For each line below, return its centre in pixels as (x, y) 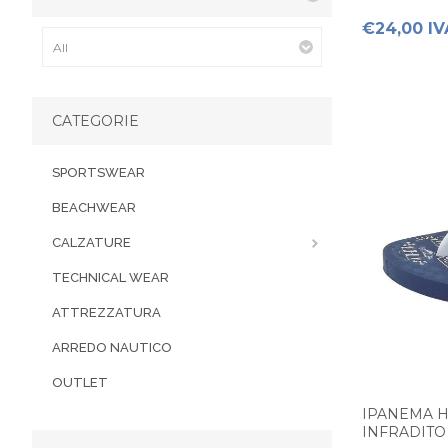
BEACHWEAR (94, 207)
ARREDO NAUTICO (112, 347)
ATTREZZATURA (106, 312)
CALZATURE (91, 242)
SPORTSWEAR (98, 172)
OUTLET (80, 382)
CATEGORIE (95, 121)
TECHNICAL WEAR (110, 277)
